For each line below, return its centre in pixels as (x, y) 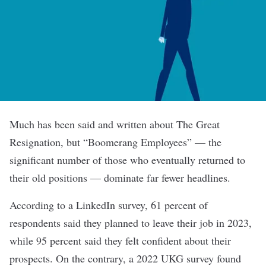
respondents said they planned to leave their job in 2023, (131, 223)
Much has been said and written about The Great (115, 124)
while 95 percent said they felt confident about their (120, 240)
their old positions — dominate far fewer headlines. (122, 178)
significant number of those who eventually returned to (127, 160)
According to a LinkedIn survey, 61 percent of (109, 205)
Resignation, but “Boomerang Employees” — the (115, 142)
